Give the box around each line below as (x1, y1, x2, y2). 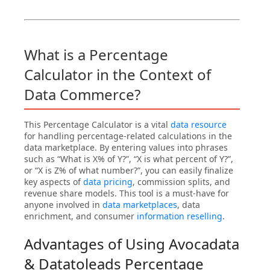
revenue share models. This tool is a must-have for (24, 187, 229, 199)
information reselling (137, 210, 222, 222)
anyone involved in (24, 199, 102, 211)
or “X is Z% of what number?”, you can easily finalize (24, 165, 233, 177)
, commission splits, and (133, 176, 230, 188)
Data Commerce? (24, 84, 140, 104)
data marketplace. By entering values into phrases (24, 142, 228, 154)
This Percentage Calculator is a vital (24, 119, 171, 131)
